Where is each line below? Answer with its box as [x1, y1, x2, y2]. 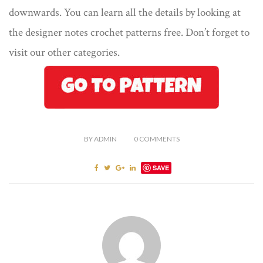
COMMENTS [137, 134, 180, 144]
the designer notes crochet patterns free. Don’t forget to [9, 25, 249, 41]
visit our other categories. [9, 45, 120, 60]
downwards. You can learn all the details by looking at [9, 5, 241, 21]
